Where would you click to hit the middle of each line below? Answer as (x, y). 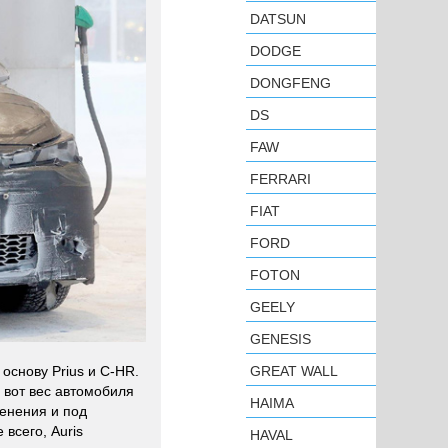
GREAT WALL (294, 371)
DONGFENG (290, 83)
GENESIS (280, 339)
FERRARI (280, 179)
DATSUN (278, 19)
